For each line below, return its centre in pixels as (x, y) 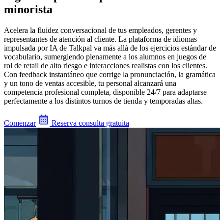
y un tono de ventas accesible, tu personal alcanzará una (90, 83)
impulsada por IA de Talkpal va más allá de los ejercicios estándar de (110, 48)
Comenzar (20, 123)
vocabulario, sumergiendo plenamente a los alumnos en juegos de (105, 56)
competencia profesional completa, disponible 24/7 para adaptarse (105, 92)
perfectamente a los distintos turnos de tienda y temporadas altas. (103, 101)
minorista (28, 9)
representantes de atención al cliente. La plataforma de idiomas (100, 39)
